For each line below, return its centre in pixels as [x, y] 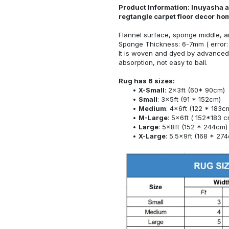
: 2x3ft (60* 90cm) [194, 90]
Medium [152, 108]
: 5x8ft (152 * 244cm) [193, 127]
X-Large [152, 136]
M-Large [153, 117]
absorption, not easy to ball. [163, 62]
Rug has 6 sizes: [147, 81]
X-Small [151, 90]
